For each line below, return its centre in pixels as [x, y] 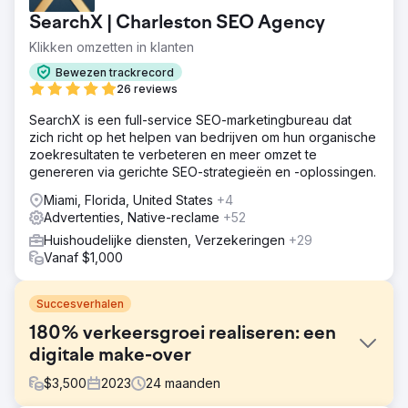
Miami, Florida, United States [130, 200]
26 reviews [147, 89]
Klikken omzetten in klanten [112, 47]
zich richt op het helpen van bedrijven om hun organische [203, 137]
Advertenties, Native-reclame [133, 217]
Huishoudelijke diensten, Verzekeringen [166, 240]
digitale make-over [110, 356]
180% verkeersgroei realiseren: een [183, 334]
